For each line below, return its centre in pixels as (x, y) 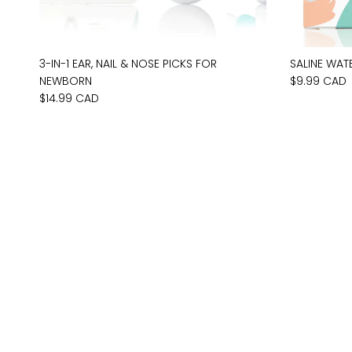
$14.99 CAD (69, 98)
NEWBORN (66, 81)
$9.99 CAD (318, 81)
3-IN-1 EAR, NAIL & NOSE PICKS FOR (128, 63)
